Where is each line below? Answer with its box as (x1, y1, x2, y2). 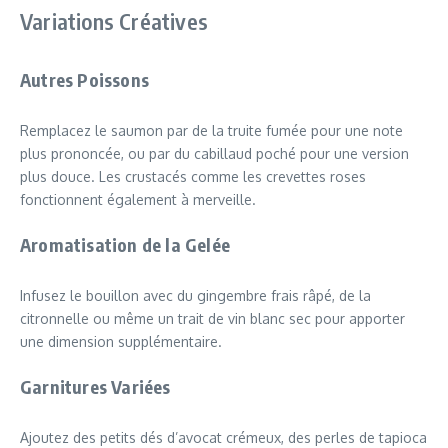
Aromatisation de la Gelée (20, 232, 230, 256)
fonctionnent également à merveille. (20, 190, 256, 208)
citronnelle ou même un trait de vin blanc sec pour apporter (20, 309, 405, 327)
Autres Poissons (20, 67, 149, 91)
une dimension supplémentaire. (20, 332, 222, 350)
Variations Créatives (20, 6, 208, 35)
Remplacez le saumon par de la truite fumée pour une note (20, 121, 403, 139)
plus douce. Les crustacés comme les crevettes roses (20, 167, 366, 185)
